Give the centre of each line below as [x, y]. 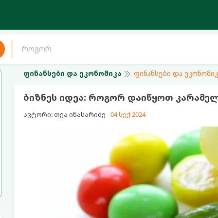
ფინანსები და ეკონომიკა [72, 73]
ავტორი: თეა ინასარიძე [64, 114]
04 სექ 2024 [128, 114]
